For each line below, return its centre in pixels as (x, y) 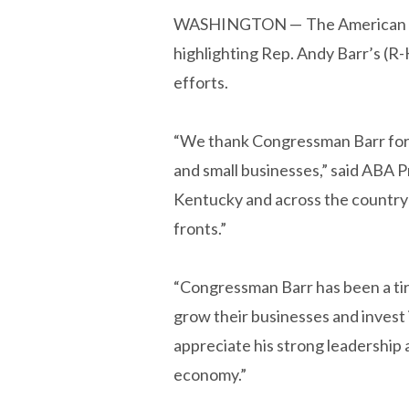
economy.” (212, 374)
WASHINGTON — (238, 24)
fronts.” (200, 228)
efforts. (201, 82)
